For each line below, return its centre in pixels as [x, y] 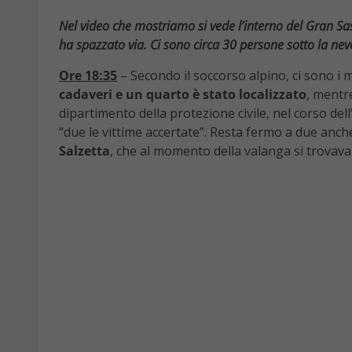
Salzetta [84, 150]
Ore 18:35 [88, 75]
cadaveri [86, 94]
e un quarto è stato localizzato [211, 94]
